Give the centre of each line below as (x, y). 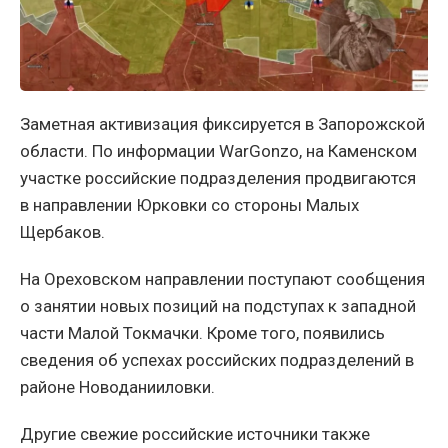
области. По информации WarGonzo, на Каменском (218, 150)
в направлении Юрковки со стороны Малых (189, 204)
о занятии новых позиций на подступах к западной (218, 305)
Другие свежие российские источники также (195, 433)
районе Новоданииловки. (117, 386)
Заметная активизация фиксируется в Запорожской (222, 123)
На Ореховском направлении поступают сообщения (222, 278)
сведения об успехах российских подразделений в (217, 359)
